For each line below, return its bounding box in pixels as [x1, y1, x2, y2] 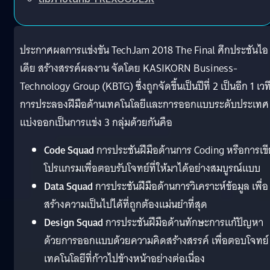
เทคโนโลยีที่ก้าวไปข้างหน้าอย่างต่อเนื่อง [44, 250, 205, 268]
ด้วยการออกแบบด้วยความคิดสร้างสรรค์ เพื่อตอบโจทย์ [44, 231, 269, 250]
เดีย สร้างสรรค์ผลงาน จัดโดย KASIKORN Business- [20, 59, 237, 77]
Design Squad [44, 213, 103, 231]
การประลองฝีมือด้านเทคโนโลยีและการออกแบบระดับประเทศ [20, 95, 269, 113]
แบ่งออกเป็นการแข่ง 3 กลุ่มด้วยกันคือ [20, 113, 172, 131]
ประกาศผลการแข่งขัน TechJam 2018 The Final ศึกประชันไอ [20, 41, 268, 59]
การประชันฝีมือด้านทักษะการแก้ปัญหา [103, 213, 263, 231]
